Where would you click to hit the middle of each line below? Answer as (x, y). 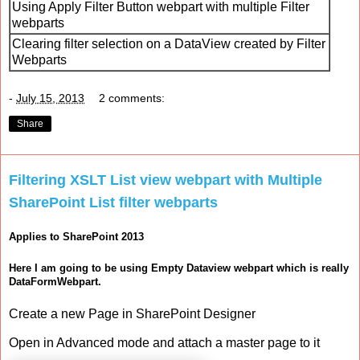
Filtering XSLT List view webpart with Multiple (166, 180)
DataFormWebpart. (55, 281)
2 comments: (132, 98)
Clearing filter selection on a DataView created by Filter (169, 44)
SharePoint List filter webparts (113, 202)
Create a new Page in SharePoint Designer (132, 313)
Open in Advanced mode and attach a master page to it (164, 342)
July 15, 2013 (50, 98)
